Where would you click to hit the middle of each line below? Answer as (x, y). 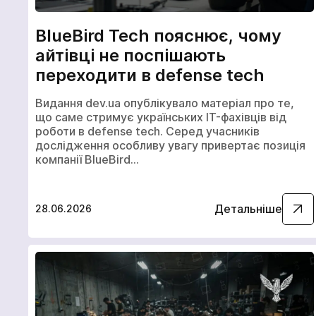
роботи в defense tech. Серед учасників (147, 131)
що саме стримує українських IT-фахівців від (161, 117)
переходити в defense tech (150, 75)
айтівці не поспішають (130, 56)
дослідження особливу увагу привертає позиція (170, 145)
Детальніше (248, 208)
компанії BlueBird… (87, 159)
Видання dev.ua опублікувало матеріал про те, (165, 103)
